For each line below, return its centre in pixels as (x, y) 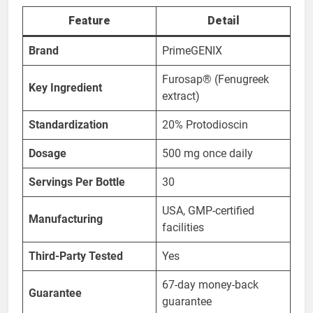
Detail (223, 20)
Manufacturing (66, 219)
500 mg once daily (208, 153)
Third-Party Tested (76, 256)
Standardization (68, 124)
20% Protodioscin (205, 124)
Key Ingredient (65, 87)
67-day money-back (210, 284)
